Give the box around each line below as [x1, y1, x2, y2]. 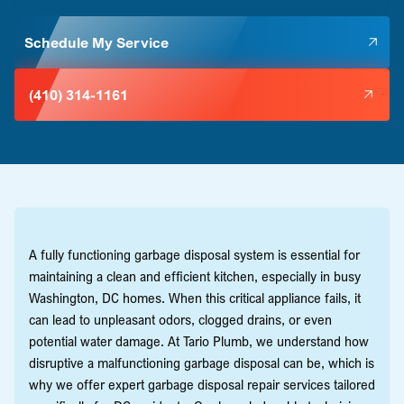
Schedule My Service [23, 32, 169, 51]
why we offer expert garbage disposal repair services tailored [29, 374, 375, 393]
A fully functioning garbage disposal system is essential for [29, 244, 360, 263]
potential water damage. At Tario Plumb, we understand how [29, 331, 369, 350]
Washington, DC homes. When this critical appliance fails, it [29, 288, 361, 307]
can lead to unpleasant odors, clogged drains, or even [29, 309, 332, 328]
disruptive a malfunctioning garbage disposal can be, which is [29, 353, 374, 372]
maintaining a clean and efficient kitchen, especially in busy [29, 266, 361, 285]
